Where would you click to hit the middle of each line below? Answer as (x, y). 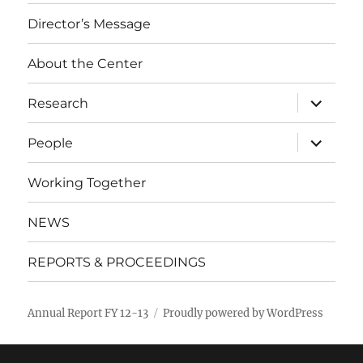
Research (58, 103)
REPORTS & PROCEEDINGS (117, 262)
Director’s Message (90, 23)
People (51, 143)
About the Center (85, 63)
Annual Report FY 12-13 (88, 313)
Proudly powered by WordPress (243, 313)
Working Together (87, 182)
